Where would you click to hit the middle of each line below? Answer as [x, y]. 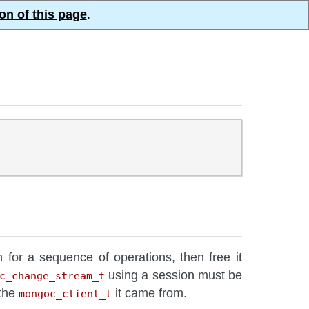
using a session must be [173, 276]
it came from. [150, 293]
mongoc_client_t [66, 294]
